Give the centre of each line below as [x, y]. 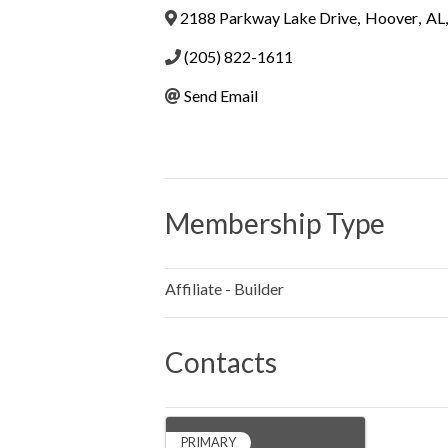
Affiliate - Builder [224, 288]
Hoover [391, 17]
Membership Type [275, 222]
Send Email [221, 95]
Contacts [221, 361]
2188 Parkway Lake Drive [268, 17]
